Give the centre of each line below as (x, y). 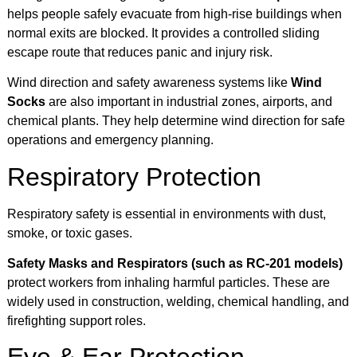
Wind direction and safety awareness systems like (149, 83)
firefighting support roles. (76, 321)
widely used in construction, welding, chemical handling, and (178, 302)
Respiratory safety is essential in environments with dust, (167, 214)
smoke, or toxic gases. (70, 233)
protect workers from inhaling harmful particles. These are (169, 283)
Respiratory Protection (134, 177)
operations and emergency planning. (110, 140)
